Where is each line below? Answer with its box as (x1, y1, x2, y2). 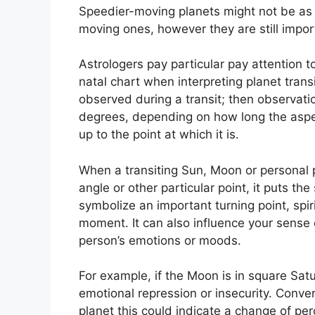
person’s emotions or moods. (79, 233, 241, 247)
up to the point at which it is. (79, 127, 239, 142)
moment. (79, 215, 129, 230)
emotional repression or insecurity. (79, 286, 272, 301)
